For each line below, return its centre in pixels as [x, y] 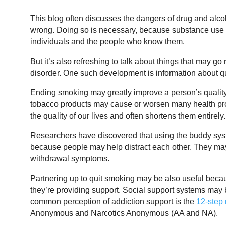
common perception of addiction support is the [113, 202]
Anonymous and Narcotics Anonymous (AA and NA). [124, 213]
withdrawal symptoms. [70, 159]
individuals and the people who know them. [107, 42]
